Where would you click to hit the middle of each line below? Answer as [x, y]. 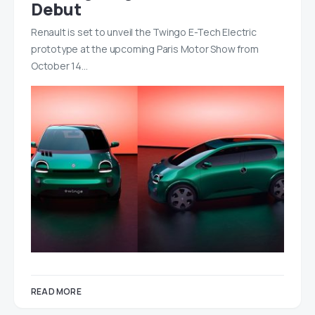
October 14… [59, 66]
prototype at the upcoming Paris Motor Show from [145, 49]
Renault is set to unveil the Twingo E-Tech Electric [144, 32]
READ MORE [56, 291]
